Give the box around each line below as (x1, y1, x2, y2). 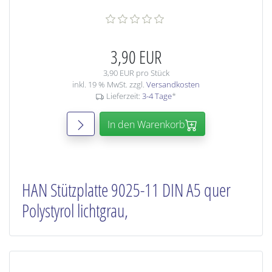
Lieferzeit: (106, 90, 142, 101)
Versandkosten (146, 79, 200, 90)
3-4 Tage (141, 90, 172, 101)
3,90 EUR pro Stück (103, 67, 169, 78)
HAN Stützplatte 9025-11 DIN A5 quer (22, 178, 231, 202)
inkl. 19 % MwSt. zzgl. (72, 79, 146, 90)
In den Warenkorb (107, 118, 185, 131)
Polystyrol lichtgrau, (22, 199, 128, 222)
